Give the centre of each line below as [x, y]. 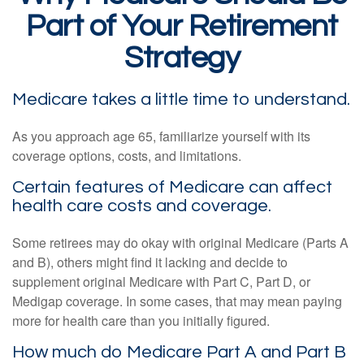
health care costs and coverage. [142, 206]
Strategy [182, 58]
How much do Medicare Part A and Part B [179, 352]
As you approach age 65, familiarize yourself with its [161, 136]
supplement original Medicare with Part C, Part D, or [161, 282]
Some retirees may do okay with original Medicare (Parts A [180, 243]
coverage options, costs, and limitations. [127, 156]
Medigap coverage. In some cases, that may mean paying [177, 301]
